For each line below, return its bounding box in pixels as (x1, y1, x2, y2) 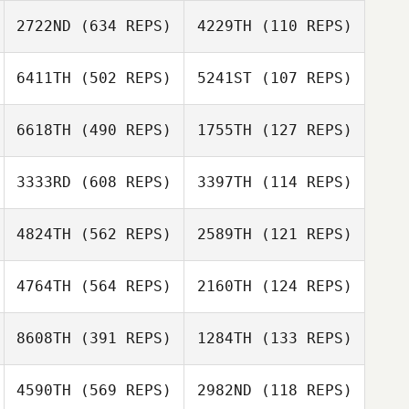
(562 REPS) (71, 225, 172, 243)
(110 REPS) (251, 17, 352, 35)
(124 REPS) (251, 278, 352, 295)
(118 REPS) (251, 382, 352, 399)
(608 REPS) (71, 173, 172, 191)
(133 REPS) (251, 330, 352, 347)
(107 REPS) (251, 69, 352, 87)
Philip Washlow (260, 249, 350, 265)
